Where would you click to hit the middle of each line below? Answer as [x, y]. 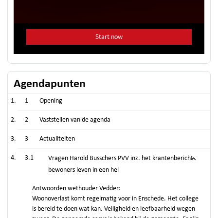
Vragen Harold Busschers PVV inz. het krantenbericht [121, 158]
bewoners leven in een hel [83, 170]
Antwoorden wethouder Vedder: [76, 189]
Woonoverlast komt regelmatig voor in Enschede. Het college [115, 199]
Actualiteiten [57, 139]
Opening [51, 101]
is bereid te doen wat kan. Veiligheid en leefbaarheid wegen [114, 209]
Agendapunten [50, 84]
